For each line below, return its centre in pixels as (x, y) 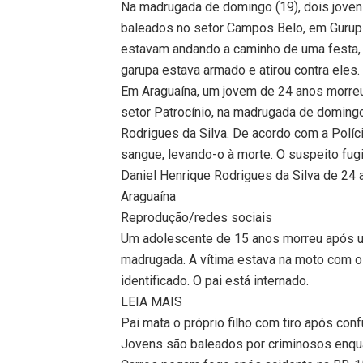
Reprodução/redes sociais (197, 217)
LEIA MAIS (152, 301)
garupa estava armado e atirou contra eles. (241, 70)
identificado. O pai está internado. (215, 280)
